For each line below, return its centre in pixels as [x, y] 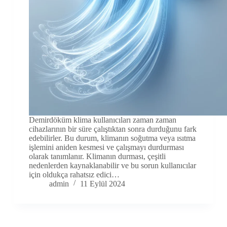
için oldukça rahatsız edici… [74, 175]
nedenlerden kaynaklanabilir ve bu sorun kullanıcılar [112, 166]
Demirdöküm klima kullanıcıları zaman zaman [102, 120]
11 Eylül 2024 [102, 184]
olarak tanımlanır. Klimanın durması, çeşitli [97, 157]
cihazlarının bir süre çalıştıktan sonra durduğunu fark [112, 129]
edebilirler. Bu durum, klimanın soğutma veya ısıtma [112, 138]
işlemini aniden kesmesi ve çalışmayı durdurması [106, 147]
